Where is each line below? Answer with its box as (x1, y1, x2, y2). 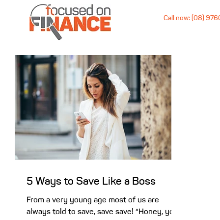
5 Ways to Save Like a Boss (27, 174, 156, 188)
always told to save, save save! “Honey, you (27, 207, 178, 216)
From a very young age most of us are (27, 195, 159, 204)
